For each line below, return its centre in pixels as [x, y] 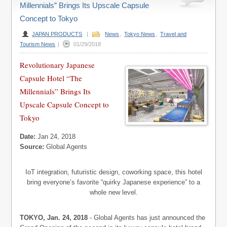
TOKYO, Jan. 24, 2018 [54, 218]
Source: [32, 147]
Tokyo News [140, 34]
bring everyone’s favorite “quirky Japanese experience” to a [113, 182]
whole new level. [113, 192]
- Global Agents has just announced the [147, 218]
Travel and [174, 34]
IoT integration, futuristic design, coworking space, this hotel [113, 172]
